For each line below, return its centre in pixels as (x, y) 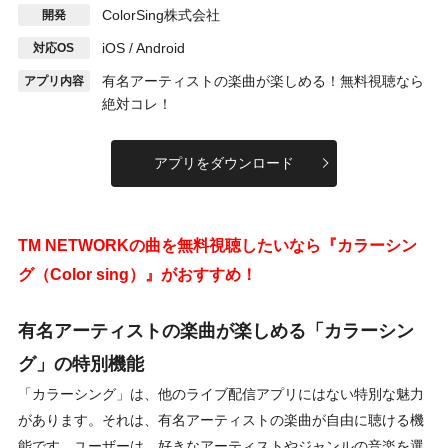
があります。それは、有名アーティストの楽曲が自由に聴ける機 (220, 420)
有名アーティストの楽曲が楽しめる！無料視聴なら (262, 80)
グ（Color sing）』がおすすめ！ (137, 275)
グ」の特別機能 (80, 364)
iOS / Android (143, 47)
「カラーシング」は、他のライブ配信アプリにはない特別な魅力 (220, 394)
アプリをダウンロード (223, 163)
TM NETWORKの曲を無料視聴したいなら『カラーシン (217, 246)
